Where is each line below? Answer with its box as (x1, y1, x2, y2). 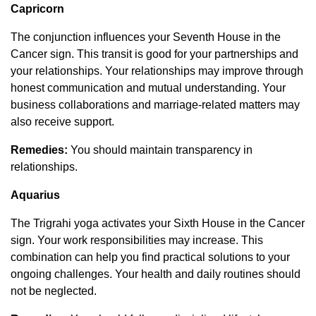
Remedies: (11, 143, 68, 156)
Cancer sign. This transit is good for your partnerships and (11, 47, 298, 60)
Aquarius (11, 188, 60, 201)
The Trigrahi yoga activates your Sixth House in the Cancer (11, 217, 305, 229)
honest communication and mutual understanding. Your (11, 81, 286, 94)
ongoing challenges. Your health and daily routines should (11, 267, 300, 280)
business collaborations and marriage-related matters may (11, 98, 300, 111)
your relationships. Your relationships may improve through (11, 64, 303, 77)
